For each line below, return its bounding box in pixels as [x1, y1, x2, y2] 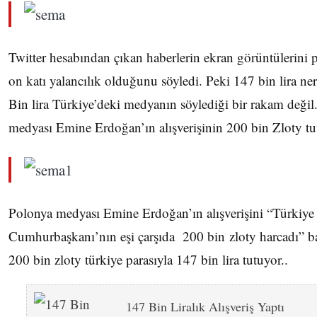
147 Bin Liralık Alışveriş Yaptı [126, 298, 284, 315]
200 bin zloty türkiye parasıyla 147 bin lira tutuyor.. [8, 250, 288, 268]
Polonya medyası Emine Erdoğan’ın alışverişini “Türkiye [8, 204, 314, 221]
